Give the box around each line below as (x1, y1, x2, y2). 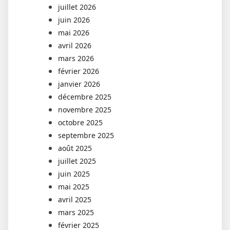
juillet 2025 (58, 156, 96, 166)
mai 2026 (58, 27, 89, 37)
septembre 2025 (58, 130, 114, 140)
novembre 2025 (58, 104, 111, 114)
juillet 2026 (58, 2, 96, 12)
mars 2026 (58, 53, 94, 63)
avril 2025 (58, 194, 91, 204)
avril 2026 (58, 40, 91, 50)
